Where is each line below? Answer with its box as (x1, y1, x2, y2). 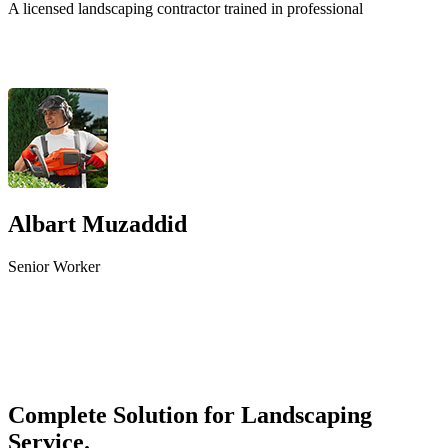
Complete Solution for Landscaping (8, 402, 372, 429)
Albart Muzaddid (8, 211, 187, 238)
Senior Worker (8, 258, 100, 276)
